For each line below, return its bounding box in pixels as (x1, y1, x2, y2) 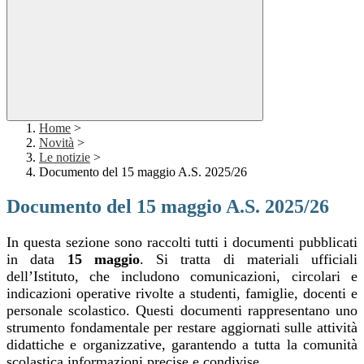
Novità (39, 136, 74, 150)
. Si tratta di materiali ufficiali (139, 251, 357, 268)
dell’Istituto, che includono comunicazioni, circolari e (6, 268, 357, 285)
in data (6, 251, 67, 268)
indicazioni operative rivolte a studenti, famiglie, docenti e (6, 285, 357, 302)
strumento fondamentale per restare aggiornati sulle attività (6, 319, 357, 336)
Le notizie (39, 150, 90, 165)
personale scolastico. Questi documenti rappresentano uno (6, 302, 357, 319)
